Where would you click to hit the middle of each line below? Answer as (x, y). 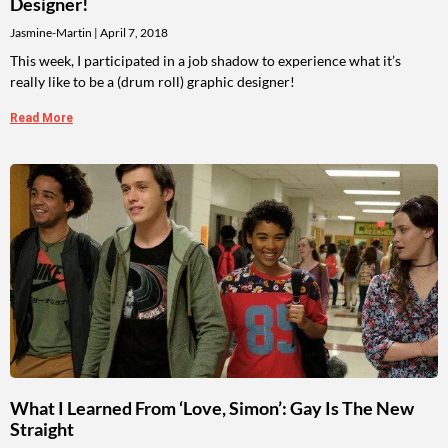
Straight (42, 429)
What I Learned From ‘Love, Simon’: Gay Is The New (212, 408)
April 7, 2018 (133, 33)
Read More (41, 118)
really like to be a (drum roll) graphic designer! (152, 82)
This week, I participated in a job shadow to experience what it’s (205, 61)
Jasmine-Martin (52, 33)
